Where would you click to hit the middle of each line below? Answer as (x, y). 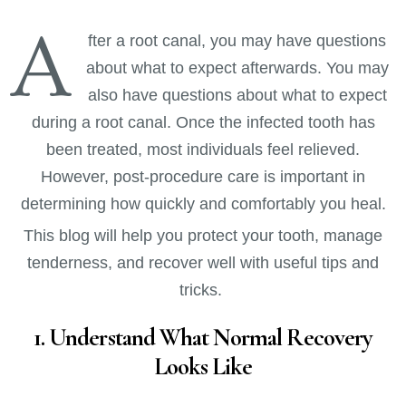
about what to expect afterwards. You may (237, 68)
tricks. (203, 290)
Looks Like (203, 367)
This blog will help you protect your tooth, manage (203, 236)
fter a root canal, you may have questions (237, 41)
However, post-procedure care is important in (203, 177)
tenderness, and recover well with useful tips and (203, 263)
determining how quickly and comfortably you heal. (203, 204)
